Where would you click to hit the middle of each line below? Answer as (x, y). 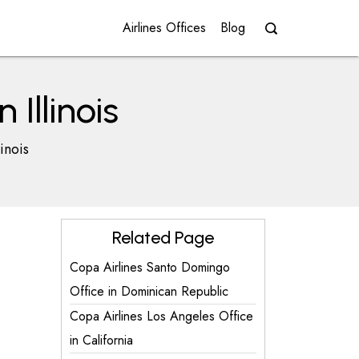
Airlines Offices (164, 28)
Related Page (163, 238)
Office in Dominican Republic (149, 291)
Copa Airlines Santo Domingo (150, 267)
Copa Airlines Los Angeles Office (161, 316)
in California (101, 340)
